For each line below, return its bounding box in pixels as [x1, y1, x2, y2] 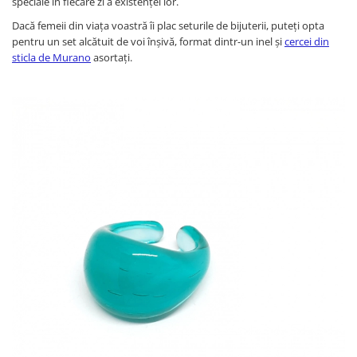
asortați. [91, 49, 135, 65]
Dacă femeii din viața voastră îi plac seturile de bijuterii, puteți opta [12, 18, 324, 33]
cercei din [284, 33, 329, 49]
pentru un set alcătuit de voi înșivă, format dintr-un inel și [12, 33, 284, 49]
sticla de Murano [12, 49, 91, 65]
